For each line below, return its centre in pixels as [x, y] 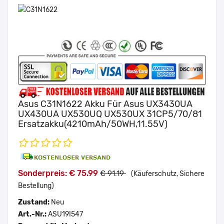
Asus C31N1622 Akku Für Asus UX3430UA [105, 104]
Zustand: [34, 202]
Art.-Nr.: [33, 214]
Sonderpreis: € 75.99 [59, 173]
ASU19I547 [65, 214]
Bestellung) [36, 185]
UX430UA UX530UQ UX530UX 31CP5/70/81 [110, 114]
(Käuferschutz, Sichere [168, 173]
